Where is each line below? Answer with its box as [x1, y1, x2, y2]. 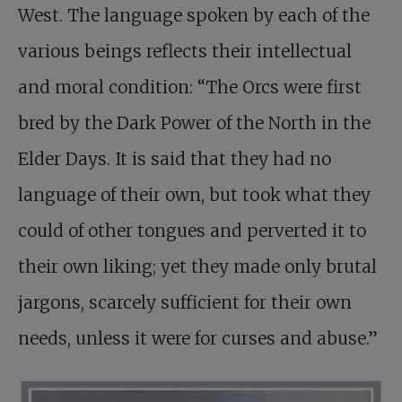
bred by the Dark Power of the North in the [18, 112, 371, 134]
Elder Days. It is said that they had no [18, 148, 331, 170]
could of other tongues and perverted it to [18, 220, 366, 241]
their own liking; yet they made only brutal [18, 256, 377, 277]
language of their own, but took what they [18, 184, 371, 205]
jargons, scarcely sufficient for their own [18, 292, 352, 313]
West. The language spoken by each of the [18, 4, 370, 26]
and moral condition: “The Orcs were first [18, 76, 362, 98]
